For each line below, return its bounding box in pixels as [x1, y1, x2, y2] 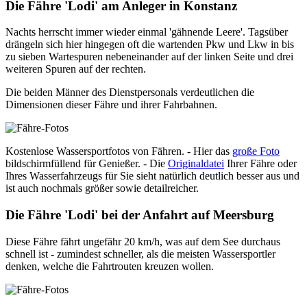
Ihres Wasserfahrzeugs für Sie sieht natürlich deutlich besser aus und [5, 170, 299, 182]
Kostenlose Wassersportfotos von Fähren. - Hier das [5, 145, 232, 158]
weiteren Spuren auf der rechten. [5, 63, 146, 75]
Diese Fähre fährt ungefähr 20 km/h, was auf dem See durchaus [5, 235, 280, 247]
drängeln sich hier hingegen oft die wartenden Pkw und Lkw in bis [5, 38, 294, 51]
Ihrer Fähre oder [224, 158, 297, 170]
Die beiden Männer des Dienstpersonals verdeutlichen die [5, 86, 254, 99]
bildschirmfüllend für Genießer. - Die [5, 158, 168, 170]
